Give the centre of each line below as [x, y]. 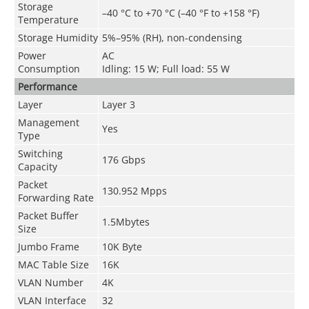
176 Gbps [123, 159]
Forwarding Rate [56, 197]
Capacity [37, 166]
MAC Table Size [53, 264]
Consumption [49, 68]
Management [48, 122]
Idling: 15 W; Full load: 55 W [166, 68]
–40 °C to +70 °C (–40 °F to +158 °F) [180, 12]
